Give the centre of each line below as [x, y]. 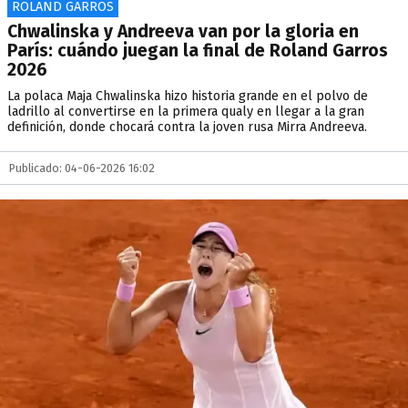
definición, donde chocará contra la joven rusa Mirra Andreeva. [187, 127]
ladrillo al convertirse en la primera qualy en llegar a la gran [186, 112]
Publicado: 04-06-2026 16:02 [82, 168]
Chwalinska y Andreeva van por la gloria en [183, 31]
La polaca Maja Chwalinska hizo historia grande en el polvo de [188, 96]
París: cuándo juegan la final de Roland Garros [198, 51]
